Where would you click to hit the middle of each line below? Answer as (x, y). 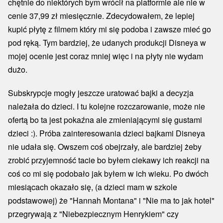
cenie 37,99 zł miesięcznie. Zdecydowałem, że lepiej (101, 16)
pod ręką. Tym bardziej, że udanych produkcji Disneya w (107, 43)
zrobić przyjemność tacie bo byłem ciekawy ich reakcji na (109, 160)
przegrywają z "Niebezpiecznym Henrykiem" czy (93, 214)
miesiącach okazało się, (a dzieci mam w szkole (93, 187)
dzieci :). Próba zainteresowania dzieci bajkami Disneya (107, 133)
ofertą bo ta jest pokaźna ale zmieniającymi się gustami (105, 120)
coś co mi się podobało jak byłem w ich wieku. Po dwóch (108, 173)
